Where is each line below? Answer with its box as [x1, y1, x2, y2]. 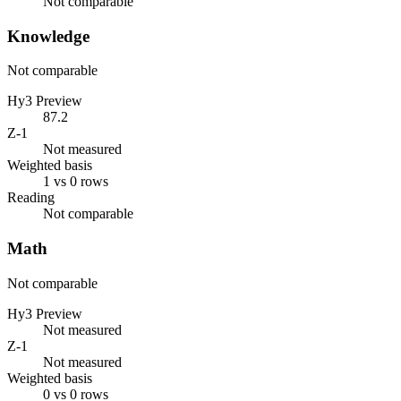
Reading [7, 190, 55, 206]
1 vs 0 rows [43, 174, 108, 190]
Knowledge [7, 26, 90, 46]
